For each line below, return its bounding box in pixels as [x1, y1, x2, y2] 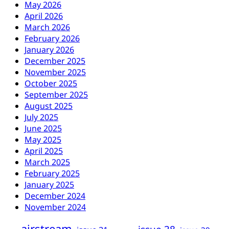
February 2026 [25, 33, 80, 44]
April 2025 [25, 145, 63, 157]
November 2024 [25, 201, 86, 213]
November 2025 [25, 66, 86, 78]
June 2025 [25, 123, 62, 134]
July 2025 [25, 111, 58, 123]
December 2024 [25, 190, 85, 202]
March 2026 [25, 21, 70, 33]
